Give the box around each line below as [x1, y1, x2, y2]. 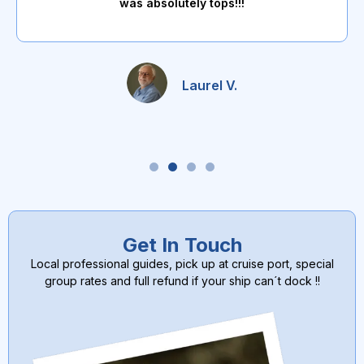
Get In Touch [122, 232, 242, 257]
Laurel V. [182, 76, 237, 93]
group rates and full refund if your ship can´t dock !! [44, 273, 320, 288]
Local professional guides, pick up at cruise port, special [30, 256, 334, 271]
